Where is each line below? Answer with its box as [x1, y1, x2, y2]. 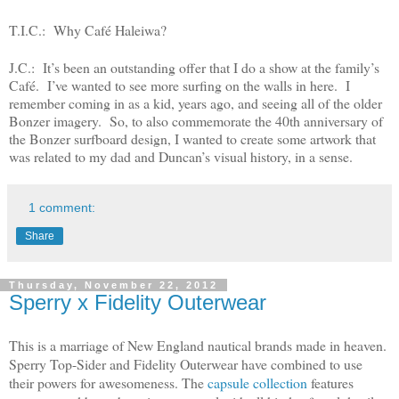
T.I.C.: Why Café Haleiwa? [9, 20, 184, 40]
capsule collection [208, 372, 307, 392]
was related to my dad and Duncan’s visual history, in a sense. [9, 147, 361, 167]
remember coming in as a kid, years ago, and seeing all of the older [9, 94, 382, 113]
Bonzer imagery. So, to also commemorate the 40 [9, 111, 289, 131]
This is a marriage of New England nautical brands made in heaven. [9, 335, 387, 354]
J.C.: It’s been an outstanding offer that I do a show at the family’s [9, 58, 379, 77]
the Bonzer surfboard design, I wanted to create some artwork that [9, 129, 376, 149]
